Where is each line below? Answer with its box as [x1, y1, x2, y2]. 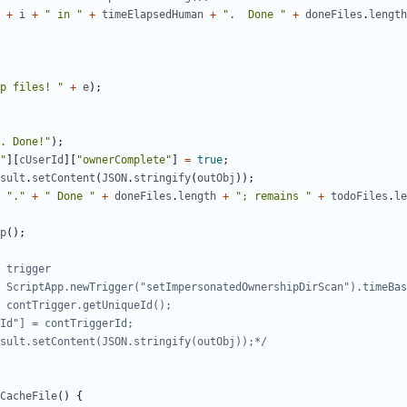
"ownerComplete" [76, 154, 172, 167]
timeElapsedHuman [102, 8, 203, 22]
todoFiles [331, 190, 388, 203]
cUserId [19, 154, 64, 167]
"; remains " [235, 190, 312, 203]
